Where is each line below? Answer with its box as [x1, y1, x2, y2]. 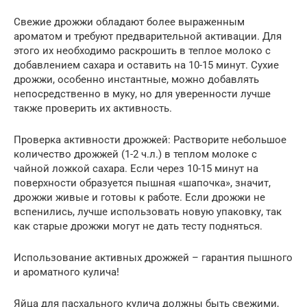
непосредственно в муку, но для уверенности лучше [14, 88, 271, 100]
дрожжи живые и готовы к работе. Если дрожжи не [14, 191, 265, 204]
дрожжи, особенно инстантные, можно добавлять [14, 73, 259, 86]
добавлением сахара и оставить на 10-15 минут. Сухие [14, 59, 279, 71]
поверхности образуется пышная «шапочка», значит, [14, 177, 271, 189]
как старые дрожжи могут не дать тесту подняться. [14, 220, 262, 232]
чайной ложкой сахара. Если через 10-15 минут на [14, 162, 258, 175]
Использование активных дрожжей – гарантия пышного [14, 251, 293, 264]
